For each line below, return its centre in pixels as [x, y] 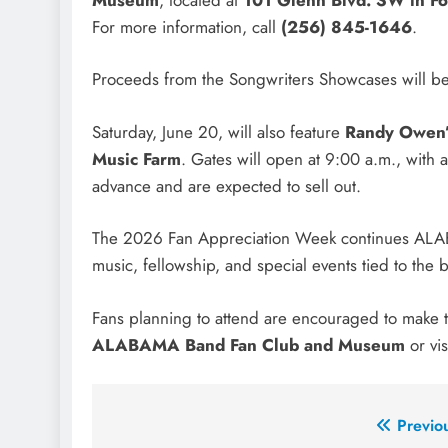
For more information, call [186, 26]
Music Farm [136, 158]
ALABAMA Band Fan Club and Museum [248, 344]
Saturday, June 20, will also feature [218, 131]
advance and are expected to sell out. [226, 185]
